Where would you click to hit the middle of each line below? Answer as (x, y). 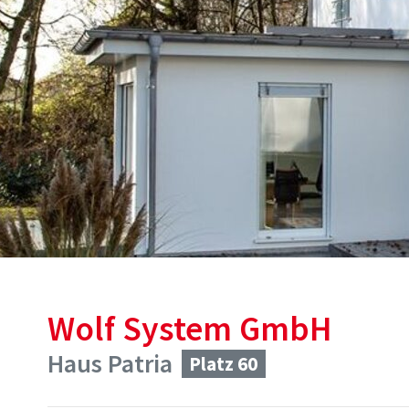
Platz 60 (224, 364)
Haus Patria (110, 363)
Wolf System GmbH (190, 328)
